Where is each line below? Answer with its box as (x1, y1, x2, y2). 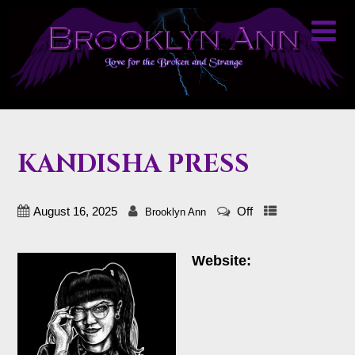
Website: (191, 253, 251, 269)
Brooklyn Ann (144, 206, 206, 219)
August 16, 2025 (32, 205, 117, 219)
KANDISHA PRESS (17, 147, 250, 181)
